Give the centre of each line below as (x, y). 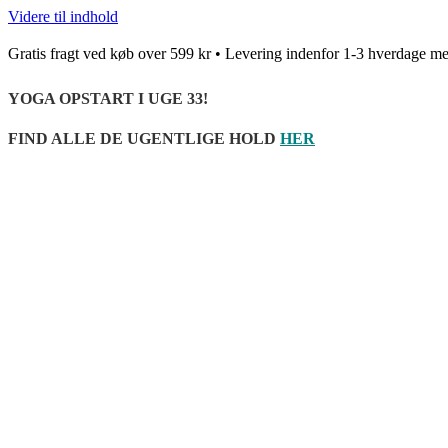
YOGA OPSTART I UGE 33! (108, 99)
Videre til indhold (63, 16)
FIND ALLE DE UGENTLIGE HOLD (142, 138)
